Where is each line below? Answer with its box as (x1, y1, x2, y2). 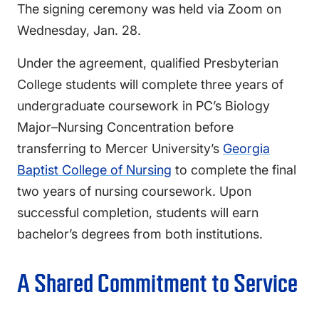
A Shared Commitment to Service (17, 268, 298, 298)
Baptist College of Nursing (17, 162, 172, 177)
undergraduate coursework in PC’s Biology (17, 98, 270, 113)
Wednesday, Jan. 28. (17, 22, 141, 38)
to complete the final (172, 162, 296, 177)
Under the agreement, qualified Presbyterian (17, 55, 278, 70)
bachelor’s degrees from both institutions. (17, 226, 263, 241)
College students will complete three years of (17, 76, 283, 92)
